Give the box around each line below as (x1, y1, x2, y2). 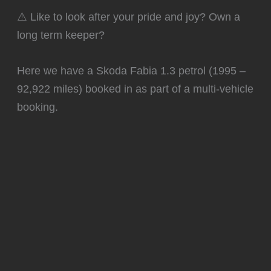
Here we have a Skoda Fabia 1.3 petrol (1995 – (17, 64, 246, 77)
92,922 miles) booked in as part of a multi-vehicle (17, 82, 254, 96)
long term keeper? (17, 28, 105, 42)
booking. (17, 100, 59, 114)
